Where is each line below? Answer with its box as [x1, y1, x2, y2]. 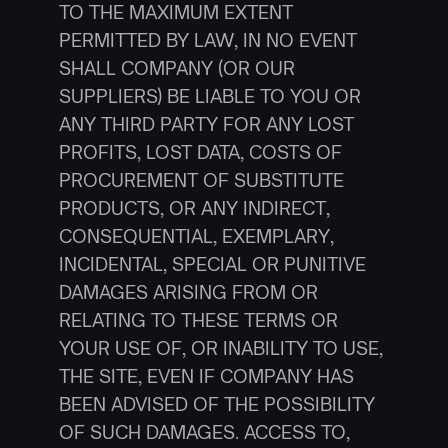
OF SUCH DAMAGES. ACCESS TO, [58, 421, 350, 443]
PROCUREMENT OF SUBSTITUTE [58, 169, 344, 191]
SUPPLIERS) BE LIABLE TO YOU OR [58, 85, 361, 107]
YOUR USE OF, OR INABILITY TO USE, [58, 337, 383, 359]
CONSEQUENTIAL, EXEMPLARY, [58, 225, 334, 247]
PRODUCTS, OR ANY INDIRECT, [58, 197, 330, 219]
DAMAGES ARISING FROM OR [58, 281, 318, 303]
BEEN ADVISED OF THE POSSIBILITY [58, 393, 375, 415]
